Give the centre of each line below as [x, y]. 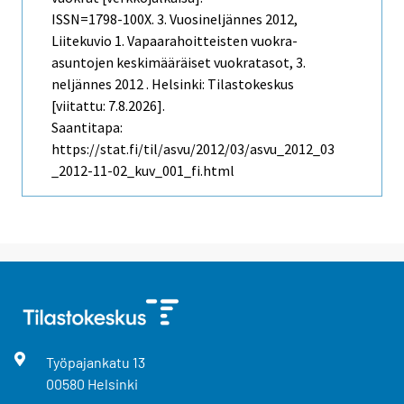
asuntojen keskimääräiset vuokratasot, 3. [179, 62]
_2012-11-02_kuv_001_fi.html [143, 170]
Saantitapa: [87, 127]
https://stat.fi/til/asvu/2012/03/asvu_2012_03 [193, 148]
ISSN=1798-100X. [104, 18]
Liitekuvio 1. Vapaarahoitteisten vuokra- [174, 40]
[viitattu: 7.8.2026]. [108, 105]
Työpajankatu [89, 362]
